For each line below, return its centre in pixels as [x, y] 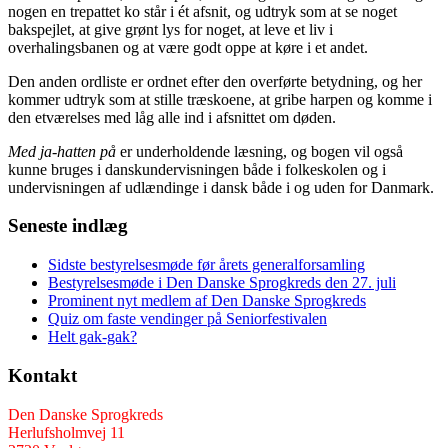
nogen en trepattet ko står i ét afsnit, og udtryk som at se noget [202, 11]
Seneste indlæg [68, 226]
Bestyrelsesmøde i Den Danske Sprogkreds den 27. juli [222, 283]
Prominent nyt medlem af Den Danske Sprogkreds [207, 301]
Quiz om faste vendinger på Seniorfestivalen [187, 319]
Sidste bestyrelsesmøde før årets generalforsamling [206, 265]
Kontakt [42, 375]
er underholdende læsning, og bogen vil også [259, 151]
